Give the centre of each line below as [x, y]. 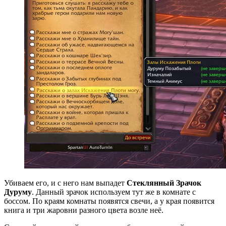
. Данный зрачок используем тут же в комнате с [114, 192]
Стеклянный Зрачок [164, 183]
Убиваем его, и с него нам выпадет [65, 183]
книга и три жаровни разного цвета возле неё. [84, 210]
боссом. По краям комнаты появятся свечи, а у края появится [109, 201]
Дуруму [18, 192]
